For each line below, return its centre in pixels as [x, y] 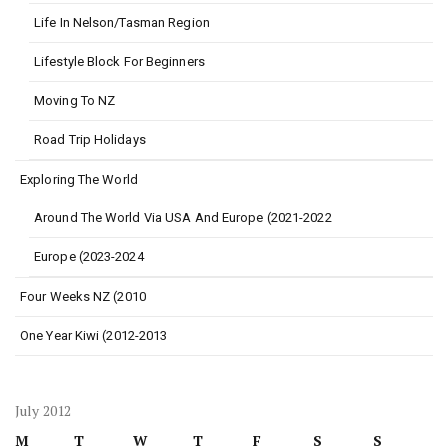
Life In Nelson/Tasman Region [122, 22]
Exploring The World [79, 179]
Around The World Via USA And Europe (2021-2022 [183, 217]
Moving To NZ [75, 100]
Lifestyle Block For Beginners [119, 61]
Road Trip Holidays [90, 139]
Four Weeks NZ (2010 [83, 296]
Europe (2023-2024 [89, 256]
